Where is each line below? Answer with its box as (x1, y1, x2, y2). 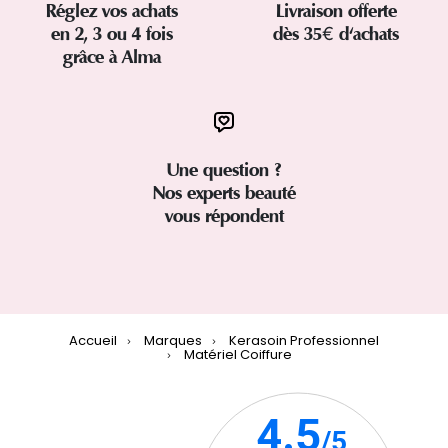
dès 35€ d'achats (273, 23, 399, 46)
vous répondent (164, 205, 284, 228)
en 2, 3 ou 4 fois (51, 23, 173, 46)
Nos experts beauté (152, 182, 296, 205)
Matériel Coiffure (183, 345, 292, 365)
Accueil (69, 331, 117, 351)
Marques (144, 331, 202, 351)
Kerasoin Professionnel (229, 331, 379, 351)
